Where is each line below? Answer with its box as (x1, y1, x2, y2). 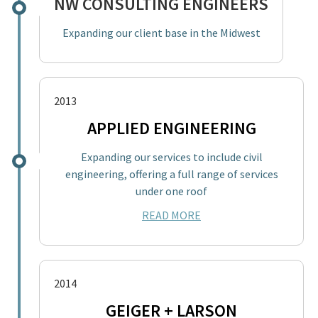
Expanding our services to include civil (80, 149, 263, 164)
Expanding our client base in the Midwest (62, 25, 261, 40)
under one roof (136, 183, 207, 198)
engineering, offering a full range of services (65, 166, 278, 181)
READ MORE (142, 207, 201, 222)
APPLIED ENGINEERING (87, 116, 256, 139)
